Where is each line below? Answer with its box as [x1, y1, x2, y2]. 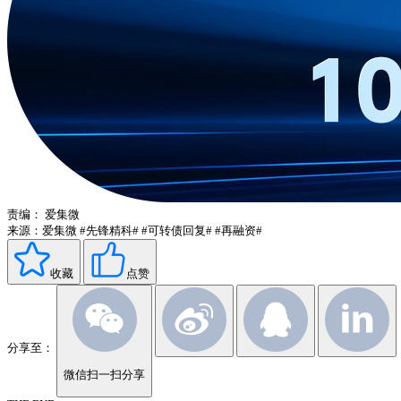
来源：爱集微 [7, 224, 77, 238]
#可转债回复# [141, 224, 212, 238]
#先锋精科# [80, 224, 139, 238]
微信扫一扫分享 [64, 367, 145, 381]
